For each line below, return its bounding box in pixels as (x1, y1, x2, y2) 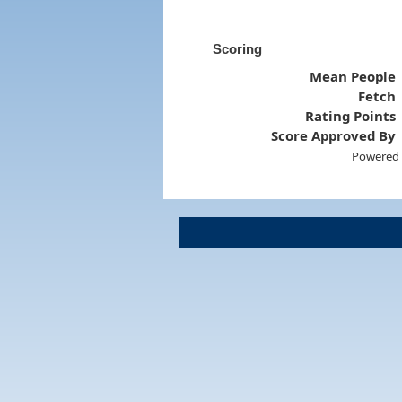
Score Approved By (271, 126, 397, 144)
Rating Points (305, 106, 397, 125)
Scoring (212, 40, 262, 57)
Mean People (310, 66, 397, 85)
